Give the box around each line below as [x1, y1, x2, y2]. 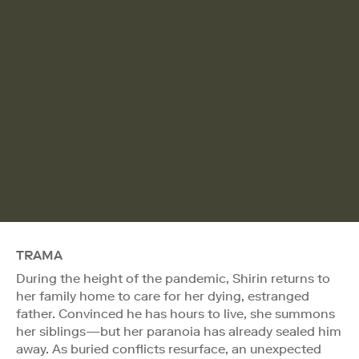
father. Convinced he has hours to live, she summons [16, 305, 335, 321]
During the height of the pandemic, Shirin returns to [16, 270, 330, 286]
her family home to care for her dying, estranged [16, 288, 309, 304]
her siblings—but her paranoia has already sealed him [16, 323, 341, 339]
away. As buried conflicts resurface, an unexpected [16, 341, 321, 357]
